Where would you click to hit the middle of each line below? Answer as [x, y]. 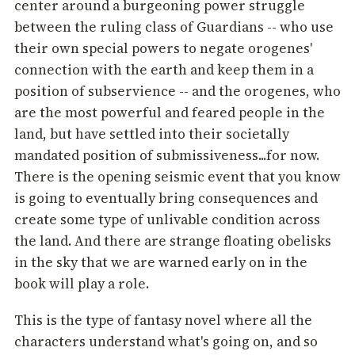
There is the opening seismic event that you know [177, 177]
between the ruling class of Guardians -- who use [174, 27]
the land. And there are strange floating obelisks [173, 241]
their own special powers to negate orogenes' [163, 49]
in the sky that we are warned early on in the [161, 263]
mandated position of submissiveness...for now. [167, 156]
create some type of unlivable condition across [167, 220]
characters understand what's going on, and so [166, 342]
